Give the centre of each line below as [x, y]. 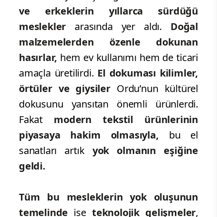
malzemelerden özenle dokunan [108, 42]
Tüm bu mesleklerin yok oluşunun [108, 197]
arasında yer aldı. [123, 26]
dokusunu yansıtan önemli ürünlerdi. [108, 104]
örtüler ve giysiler [65, 88]
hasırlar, [38, 57]
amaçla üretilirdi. [58, 73]
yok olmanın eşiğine [141, 150]
